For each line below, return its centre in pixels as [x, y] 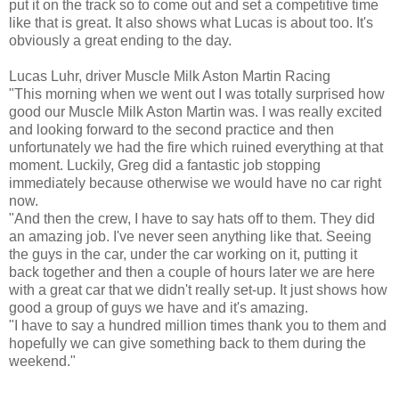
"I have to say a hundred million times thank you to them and [198, 325]
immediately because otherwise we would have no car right [195, 183]
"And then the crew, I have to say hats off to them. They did [192, 218]
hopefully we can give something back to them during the [187, 343]
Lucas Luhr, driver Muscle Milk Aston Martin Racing [170, 76]
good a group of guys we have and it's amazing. [159, 307]
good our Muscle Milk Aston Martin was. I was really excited [195, 111]
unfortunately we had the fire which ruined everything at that [196, 147]
